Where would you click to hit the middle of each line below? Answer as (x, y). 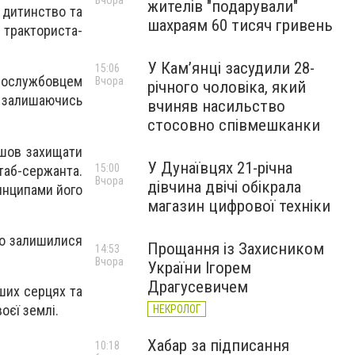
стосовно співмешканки (234, 125)
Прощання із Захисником (236, 249)
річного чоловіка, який (227, 87)
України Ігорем (199, 268)
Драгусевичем (198, 287)
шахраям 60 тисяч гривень (240, 25)
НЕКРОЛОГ (177, 309)
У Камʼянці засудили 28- (231, 68)
